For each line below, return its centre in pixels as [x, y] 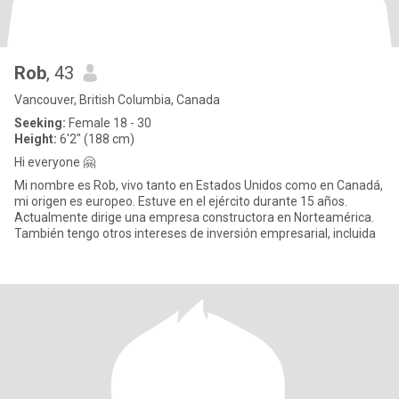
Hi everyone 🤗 [55, 162]
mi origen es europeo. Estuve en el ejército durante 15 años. [181, 201]
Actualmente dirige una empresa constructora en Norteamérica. [194, 217]
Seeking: [40, 123]
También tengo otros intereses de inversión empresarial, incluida [195, 233]
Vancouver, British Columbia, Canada [117, 100]
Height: [36, 139]
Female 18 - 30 [109, 123]
